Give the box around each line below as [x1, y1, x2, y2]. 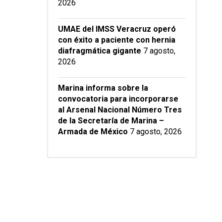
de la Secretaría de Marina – [58, 116, 164, 126]
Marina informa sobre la [58, 83, 148, 93]
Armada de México [58, 127, 128, 137]
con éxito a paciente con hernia [58, 35, 175, 45]
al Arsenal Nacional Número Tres [58, 105, 182, 115]
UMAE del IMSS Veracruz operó [58, 24, 176, 34]
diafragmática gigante [58, 46, 141, 56]
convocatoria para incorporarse [58, 94, 178, 104]
